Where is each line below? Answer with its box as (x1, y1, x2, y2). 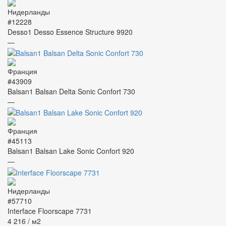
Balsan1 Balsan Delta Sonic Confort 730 (8, 86, 135, 96)
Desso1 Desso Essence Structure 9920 (8, 26, 133, 37)
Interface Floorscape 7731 (8, 205, 92, 216)
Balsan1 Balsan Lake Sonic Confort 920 (8, 146, 134, 156)
